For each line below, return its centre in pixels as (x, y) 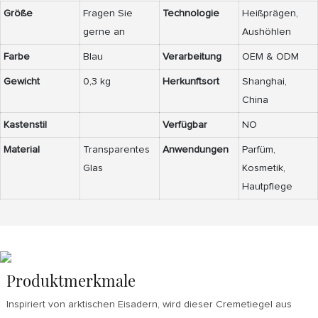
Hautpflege (267, 187)
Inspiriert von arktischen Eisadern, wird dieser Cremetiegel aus (149, 305)
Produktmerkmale (71, 280)
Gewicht (22, 82)
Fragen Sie (108, 14)
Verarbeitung (192, 57)
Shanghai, (264, 82)
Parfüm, (259, 150)
